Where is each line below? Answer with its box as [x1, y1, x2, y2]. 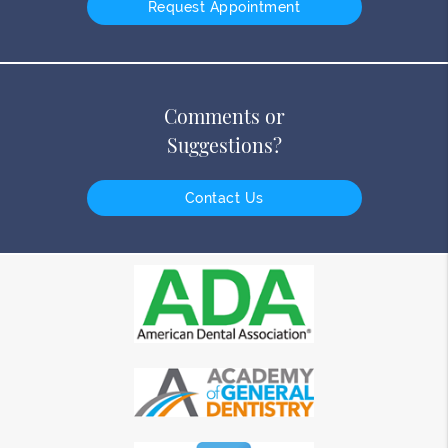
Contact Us [184, 189, 264, 206]
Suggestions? [166, 131, 282, 158]
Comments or [163, 102, 285, 129]
